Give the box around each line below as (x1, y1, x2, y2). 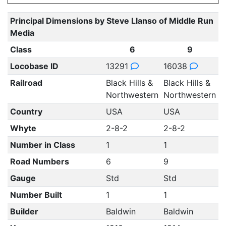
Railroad (10, 78, 42, 88)
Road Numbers (10, 156, 69, 166)
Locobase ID (10, 61, 59, 71)
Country (10, 106, 42, 117)
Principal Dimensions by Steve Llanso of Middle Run (10, 16, 213, 26)
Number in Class (10, 140, 75, 150)
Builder (10, 206, 38, 216)
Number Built (10, 190, 62, 200)
